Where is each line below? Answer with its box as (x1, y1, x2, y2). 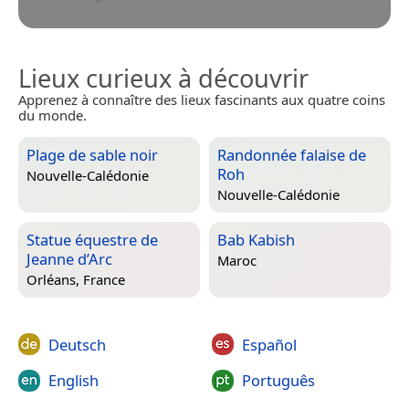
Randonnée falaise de (217, 143, 366, 165)
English (48, 369, 99, 391)
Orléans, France (26, 270, 125, 289)
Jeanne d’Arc (26, 247, 112, 269)
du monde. (18, 105, 87, 124)
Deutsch (48, 333, 106, 355)
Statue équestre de (26, 228, 158, 250)
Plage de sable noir (26, 143, 158, 165)
